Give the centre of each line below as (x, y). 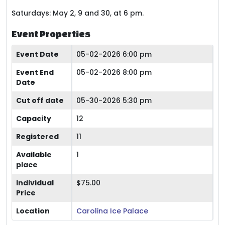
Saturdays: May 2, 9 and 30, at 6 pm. (78, 13)
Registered (37, 137)
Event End (35, 72)
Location (33, 211)
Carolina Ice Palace (112, 211)
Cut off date (40, 100)
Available (34, 155)
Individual (35, 183)
